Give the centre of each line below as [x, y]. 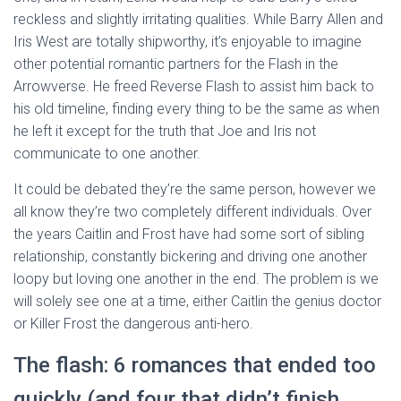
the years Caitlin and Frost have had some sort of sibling [189, 234]
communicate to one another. [107, 154]
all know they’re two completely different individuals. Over [192, 212]
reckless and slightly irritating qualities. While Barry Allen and [198, 19]
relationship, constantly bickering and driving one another [190, 256]
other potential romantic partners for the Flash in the [176, 64]
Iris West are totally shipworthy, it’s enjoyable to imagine [188, 42]
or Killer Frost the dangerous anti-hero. [133, 324]
